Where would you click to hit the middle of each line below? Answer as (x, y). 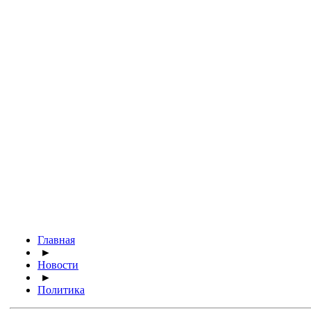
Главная (56, 240)
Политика (61, 290)
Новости (58, 265)
